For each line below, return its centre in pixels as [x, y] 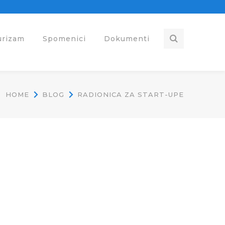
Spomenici [64, 39]
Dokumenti [127, 39]
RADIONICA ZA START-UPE [131, 94]
